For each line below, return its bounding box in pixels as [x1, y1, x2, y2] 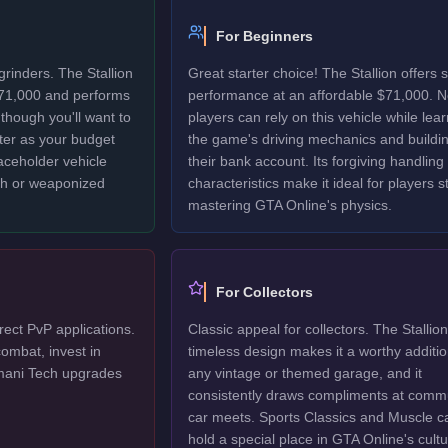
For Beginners [215, 28, 313, 44]
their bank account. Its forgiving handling [187, 153, 444, 169]
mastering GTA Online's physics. [187, 197, 392, 213]
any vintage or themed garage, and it [187, 365, 422, 381]
